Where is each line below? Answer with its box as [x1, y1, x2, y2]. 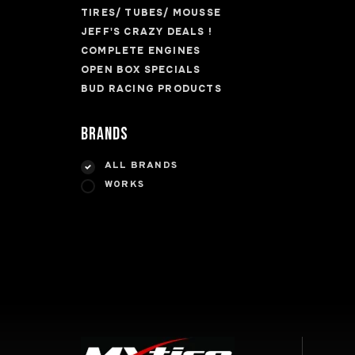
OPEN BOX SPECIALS [81, 63, 201, 76]
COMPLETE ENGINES [81, 44, 201, 57]
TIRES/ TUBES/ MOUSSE [81, 6, 221, 19]
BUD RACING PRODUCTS [81, 82, 222, 95]
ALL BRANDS [105, 159, 177, 172]
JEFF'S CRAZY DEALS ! [81, 25, 212, 38]
